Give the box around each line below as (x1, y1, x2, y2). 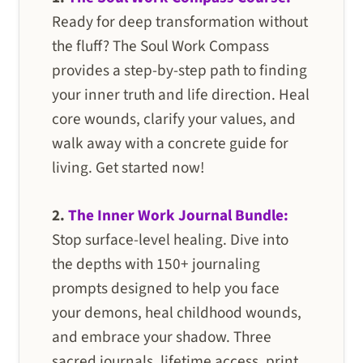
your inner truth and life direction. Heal (52, 83, 310, 106)
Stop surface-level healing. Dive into (52, 228, 288, 251)
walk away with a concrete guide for (52, 131, 288, 155)
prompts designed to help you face (52, 276, 280, 300)
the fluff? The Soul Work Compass (52, 34, 269, 58)
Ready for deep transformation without (52, 10, 308, 33)
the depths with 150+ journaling (52, 252, 260, 275)
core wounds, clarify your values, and (52, 107, 296, 130)
